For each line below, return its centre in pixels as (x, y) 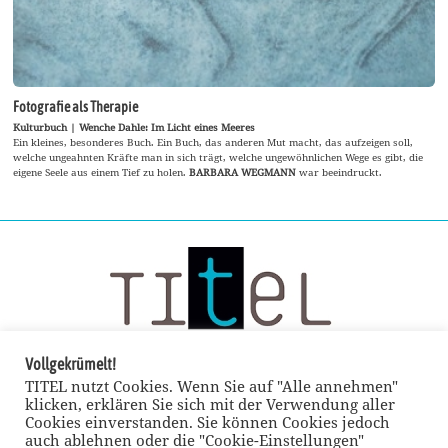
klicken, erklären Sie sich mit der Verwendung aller (210, 404)
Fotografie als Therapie (76, 107)
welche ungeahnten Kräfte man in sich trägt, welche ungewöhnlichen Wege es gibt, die (218, 156)
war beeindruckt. (341, 171)
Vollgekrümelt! (70, 364)
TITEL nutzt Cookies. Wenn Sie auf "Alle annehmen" (211, 386)
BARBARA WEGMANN (244, 171)
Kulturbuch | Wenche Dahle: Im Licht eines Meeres (134, 126)
